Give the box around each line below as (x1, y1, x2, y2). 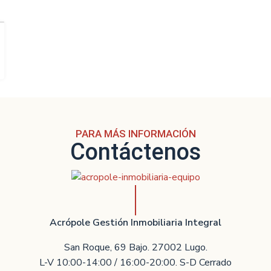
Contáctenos (70, 139, 201, 165)
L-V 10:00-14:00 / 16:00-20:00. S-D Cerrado (39, 255, 232, 269)
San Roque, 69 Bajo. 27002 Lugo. (64, 240, 207, 254)
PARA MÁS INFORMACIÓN (75, 128, 196, 140)
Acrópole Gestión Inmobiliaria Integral (50, 215, 221, 229)
